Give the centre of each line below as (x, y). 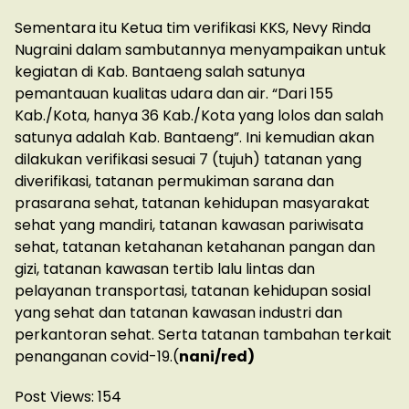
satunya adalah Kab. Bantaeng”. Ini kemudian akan (194, 138)
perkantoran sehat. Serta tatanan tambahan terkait (203, 335)
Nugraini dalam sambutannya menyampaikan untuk (200, 50)
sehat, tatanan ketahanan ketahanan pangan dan (195, 247)
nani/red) (217, 357)
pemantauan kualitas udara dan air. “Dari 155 (174, 94)
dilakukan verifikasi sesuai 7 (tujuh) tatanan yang (188, 160)
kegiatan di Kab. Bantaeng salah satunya (160, 72)
